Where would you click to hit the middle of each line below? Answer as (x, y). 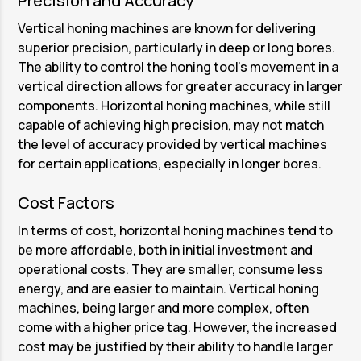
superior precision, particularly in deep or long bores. (177, 48)
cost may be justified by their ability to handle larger (176, 347)
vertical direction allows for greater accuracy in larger (180, 87)
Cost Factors (66, 203)
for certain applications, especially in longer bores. (170, 164)
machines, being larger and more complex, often (164, 308)
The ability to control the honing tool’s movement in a (178, 67)
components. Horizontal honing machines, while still (174, 106)
